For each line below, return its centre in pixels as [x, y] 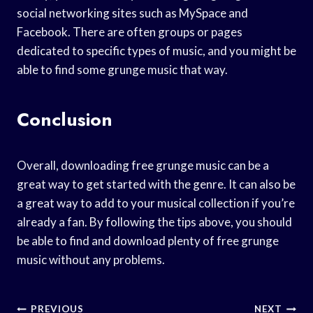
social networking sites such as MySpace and [132, 13]
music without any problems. [91, 259]
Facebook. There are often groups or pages [130, 31]
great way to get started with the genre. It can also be [156, 184]
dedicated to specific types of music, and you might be [156, 50]
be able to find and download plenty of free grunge [148, 240]
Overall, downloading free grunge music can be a [143, 165]
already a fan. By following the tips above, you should [154, 221]
